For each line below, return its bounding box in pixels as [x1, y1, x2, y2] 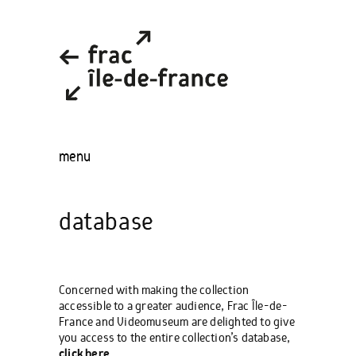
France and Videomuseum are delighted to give [59, 315, 295, 329]
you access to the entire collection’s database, [59, 331, 291, 345]
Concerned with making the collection [59, 283, 250, 297]
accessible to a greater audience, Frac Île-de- [59, 299, 288, 313]
